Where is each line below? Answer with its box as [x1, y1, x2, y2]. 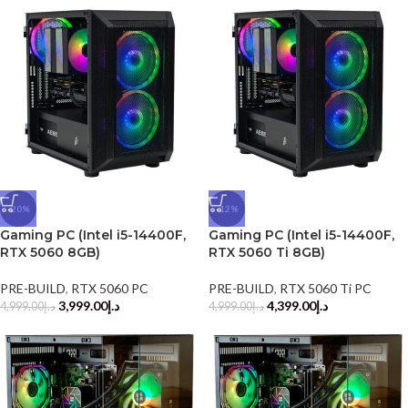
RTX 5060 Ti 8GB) [209, 243, 325, 260]
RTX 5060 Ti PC [280, 280, 372, 296]
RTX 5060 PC [71, 280, 148, 296]
